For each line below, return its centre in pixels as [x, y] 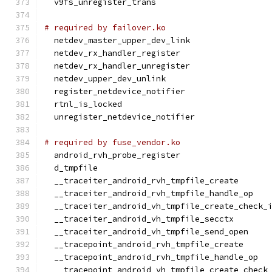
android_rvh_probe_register [112, 155]
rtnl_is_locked [83, 104]
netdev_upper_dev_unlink [105, 79]
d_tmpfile [71, 168]
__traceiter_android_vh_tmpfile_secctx [139, 219]
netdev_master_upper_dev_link [117, 40]
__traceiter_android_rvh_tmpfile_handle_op [149, 193]
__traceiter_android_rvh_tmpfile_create [141, 181]
